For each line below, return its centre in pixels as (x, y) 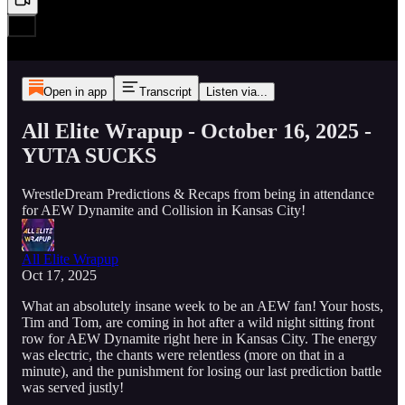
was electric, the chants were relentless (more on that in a (183, 354)
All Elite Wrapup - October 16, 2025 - (197, 131)
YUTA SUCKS (89, 155)
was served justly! (73, 387)
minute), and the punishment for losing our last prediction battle (202, 371)
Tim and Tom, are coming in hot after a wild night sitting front (198, 322)
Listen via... (236, 92)
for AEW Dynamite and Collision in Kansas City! (164, 210)
